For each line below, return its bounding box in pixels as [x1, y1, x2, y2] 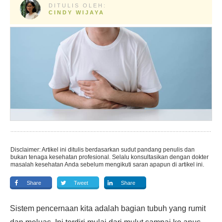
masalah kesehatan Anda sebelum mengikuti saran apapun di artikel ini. [10, 161, 204, 168]
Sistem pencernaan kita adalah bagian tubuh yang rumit [10, 204, 206, 213]
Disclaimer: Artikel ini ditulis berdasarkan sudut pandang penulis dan [10, 146, 195, 153]
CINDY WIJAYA [48, 9, 105, 15]
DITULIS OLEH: [48, 2, 107, 8]
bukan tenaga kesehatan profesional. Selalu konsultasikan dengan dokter [10, 154, 209, 161]
